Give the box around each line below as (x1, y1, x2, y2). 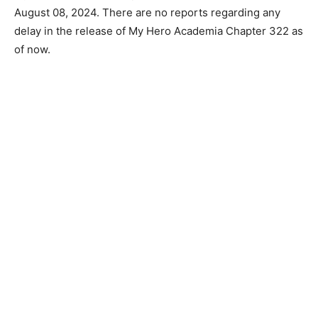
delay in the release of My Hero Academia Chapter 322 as (14, 24, 303, 38)
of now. (14, 43, 50, 57)
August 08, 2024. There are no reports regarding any (14, 6, 280, 20)
